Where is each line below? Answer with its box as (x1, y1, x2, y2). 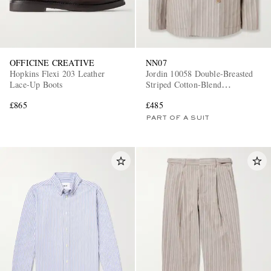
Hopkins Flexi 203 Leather (10, 68, 105, 80)
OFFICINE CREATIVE (10, 57, 95, 69)
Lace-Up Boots (10, 79, 63, 91)
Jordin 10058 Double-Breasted (146, 68, 253, 80)
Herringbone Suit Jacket (146, 90, 231, 102)
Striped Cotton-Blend (146, 79, 221, 91)
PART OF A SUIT (146, 115, 209, 122)
